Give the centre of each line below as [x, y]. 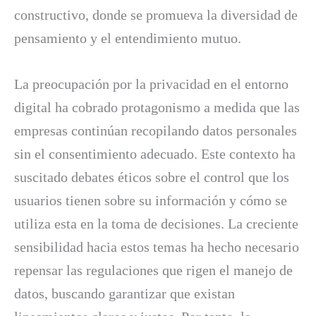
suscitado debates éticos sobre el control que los [152, 177]
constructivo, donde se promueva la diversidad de [156, 14]
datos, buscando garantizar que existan [124, 293]
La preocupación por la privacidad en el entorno [151, 84]
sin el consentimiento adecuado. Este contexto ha [155, 153]
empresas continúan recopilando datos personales [156, 130]
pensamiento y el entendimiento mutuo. [128, 38]
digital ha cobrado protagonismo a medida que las [157, 107]
